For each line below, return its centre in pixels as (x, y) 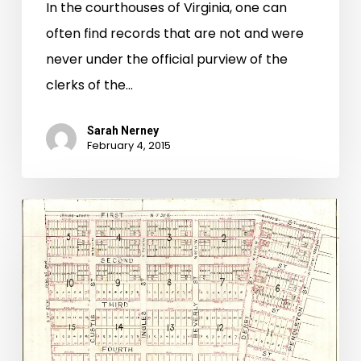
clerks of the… (89, 85)
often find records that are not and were (174, 34)
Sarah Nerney (122, 131)
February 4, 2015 (129, 146)
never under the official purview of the (166, 60)
